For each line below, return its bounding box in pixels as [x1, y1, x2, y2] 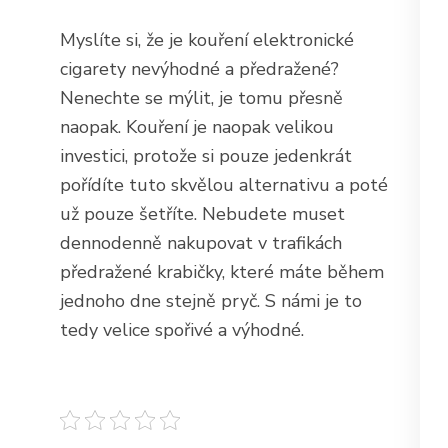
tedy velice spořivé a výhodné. [60, 318, 304, 342]
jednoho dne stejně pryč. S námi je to [60, 289, 362, 313]
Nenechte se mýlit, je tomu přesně [60, 86, 343, 110]
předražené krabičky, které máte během [60, 260, 384, 284]
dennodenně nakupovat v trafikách [60, 231, 342, 255]
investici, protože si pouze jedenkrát [60, 144, 352, 168]
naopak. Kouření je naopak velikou [60, 115, 334, 139]
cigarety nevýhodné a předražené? [60, 57, 339, 81]
